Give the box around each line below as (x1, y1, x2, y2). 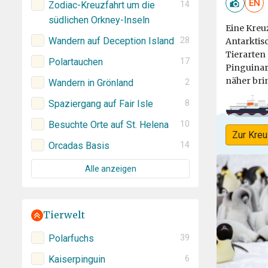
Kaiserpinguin (48, 254, 105, 266)
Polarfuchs (48, 233, 94, 245)
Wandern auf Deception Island (48, 35, 174, 47)
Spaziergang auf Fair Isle (48, 98, 153, 110)
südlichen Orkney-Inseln (48, 14, 150, 26)
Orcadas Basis (48, 140, 109, 152)
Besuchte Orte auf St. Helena (48, 119, 169, 131)
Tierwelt (43, 209, 85, 221)
